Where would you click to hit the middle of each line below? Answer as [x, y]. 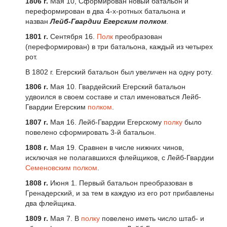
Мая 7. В [65, 218]
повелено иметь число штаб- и [152, 218]
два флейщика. [51, 203]
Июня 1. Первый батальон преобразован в [121, 183]
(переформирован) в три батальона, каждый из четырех [119, 46]
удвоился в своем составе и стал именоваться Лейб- [113, 97]
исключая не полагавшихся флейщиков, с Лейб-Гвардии [120, 157]
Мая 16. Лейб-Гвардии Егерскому [107, 122]
